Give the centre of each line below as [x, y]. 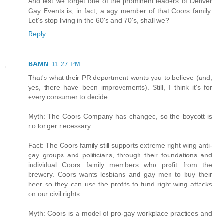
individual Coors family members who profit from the [120, 164]
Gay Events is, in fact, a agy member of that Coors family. [120, 10]
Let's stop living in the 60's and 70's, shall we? [99, 20]
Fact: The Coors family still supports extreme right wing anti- [120, 145]
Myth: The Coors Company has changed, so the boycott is [120, 116]
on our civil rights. [55, 194]
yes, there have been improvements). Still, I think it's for [120, 87]
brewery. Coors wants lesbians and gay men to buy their [120, 174]
